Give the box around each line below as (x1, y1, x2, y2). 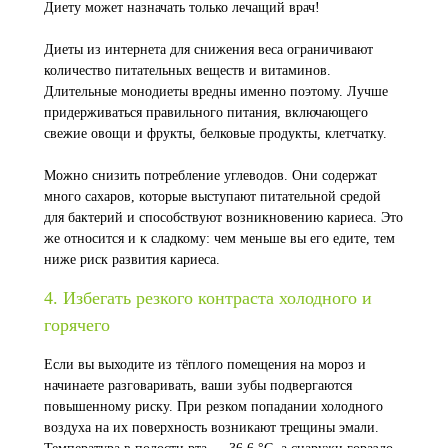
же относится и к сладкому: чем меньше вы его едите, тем (44, 231, 395, 246)
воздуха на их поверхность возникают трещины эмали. (44, 420, 379, 435)
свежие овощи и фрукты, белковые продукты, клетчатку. (44, 126, 387, 141)
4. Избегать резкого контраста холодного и (44, 288, 372, 308)
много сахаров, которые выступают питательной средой (44, 189, 381, 204)
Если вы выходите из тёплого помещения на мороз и (44, 357, 366, 372)
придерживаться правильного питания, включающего (44, 105, 368, 120)
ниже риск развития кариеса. (44, 252, 220, 267)
